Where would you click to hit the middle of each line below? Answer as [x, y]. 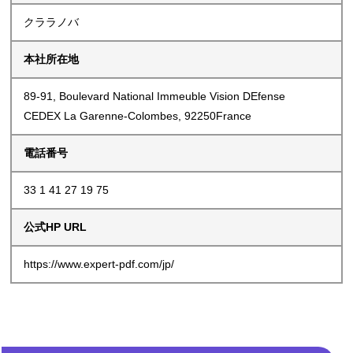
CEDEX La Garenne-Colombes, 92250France [138, 116]
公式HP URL [56, 227]
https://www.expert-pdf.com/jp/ [99, 264]
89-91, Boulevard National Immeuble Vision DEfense [155, 97]
